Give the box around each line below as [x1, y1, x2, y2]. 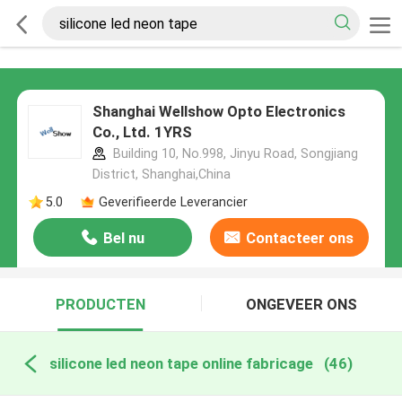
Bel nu [102, 229, 144, 248]
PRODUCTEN [55, 295, 145, 314]
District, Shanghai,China [92, 167, 231, 182]
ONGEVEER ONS [246, 295, 358, 314]
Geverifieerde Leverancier [98, 194, 248, 209]
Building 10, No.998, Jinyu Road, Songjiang [109, 146, 358, 162]
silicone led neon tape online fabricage [48, 354, 313, 372]
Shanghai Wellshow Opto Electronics [92, 102, 345, 121]
